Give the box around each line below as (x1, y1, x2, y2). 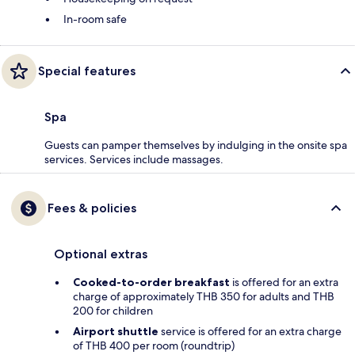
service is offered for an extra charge (158, 323, 342, 338)
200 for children (73, 303, 153, 318)
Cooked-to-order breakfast (73, 274, 230, 289)
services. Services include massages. (44, 151, 223, 166)
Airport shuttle (73, 323, 158, 338)
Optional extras (54, 246, 147, 261)
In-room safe (63, 11, 127, 26)
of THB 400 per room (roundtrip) (73, 338, 235, 353)
